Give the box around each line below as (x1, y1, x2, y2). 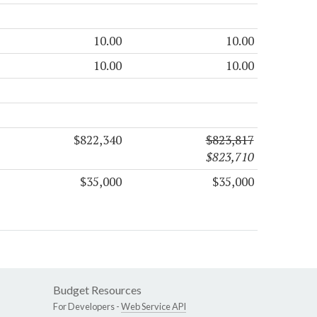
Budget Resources (53, 282, 142, 296)
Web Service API (121, 300, 186, 312)
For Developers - (53, 300, 121, 312)
